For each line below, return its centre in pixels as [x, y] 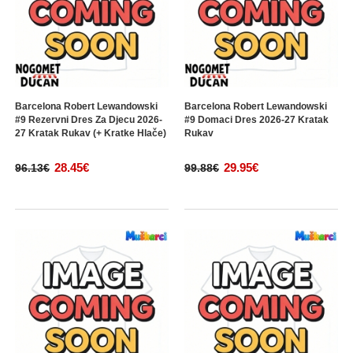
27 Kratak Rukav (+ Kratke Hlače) [91, 133]
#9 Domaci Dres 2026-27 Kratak [256, 120]
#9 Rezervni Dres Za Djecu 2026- [89, 120]
